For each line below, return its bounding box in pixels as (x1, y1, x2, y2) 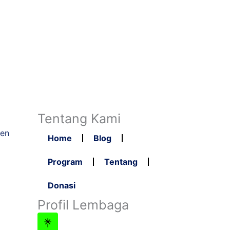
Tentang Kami (37, 111, 121, 126)
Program (48, 157, 83, 167)
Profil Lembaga (37, 197, 129, 213)
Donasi (48, 180, 76, 190)
